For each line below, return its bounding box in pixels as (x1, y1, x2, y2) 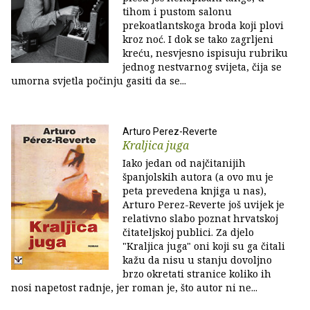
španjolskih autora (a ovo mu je (122, 170, 273, 183)
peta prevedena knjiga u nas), (122, 184, 266, 197)
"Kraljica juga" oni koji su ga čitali (122, 239, 285, 253)
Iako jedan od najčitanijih (122, 156, 246, 170)
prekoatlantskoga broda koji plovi (122, 19, 284, 32)
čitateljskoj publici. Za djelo (122, 226, 254, 239)
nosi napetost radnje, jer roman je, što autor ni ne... (11, 281, 257, 294)
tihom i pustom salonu (122, 5, 232, 18)
